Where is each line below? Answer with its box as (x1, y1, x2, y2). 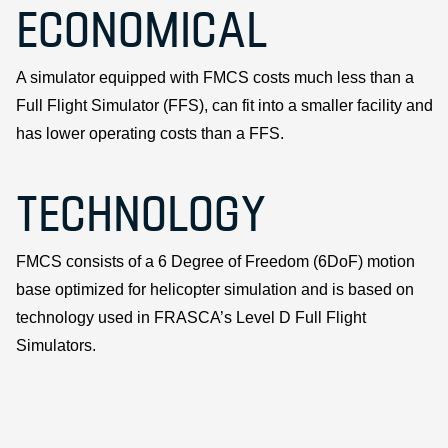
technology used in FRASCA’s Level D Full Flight (16, 308, 366, 326)
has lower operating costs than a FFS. (16, 124, 284, 142)
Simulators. (16, 336, 96, 354)
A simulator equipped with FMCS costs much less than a (16, 68, 414, 86)
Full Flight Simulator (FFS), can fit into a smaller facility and (16, 96, 433, 114)
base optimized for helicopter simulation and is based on (16, 280, 414, 298)
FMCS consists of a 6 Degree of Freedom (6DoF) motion (16, 252, 415, 270)
